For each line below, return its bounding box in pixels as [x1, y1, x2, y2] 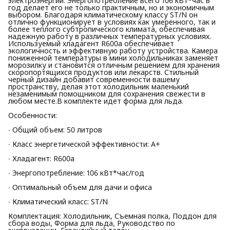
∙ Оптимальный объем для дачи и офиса [8, 182, 152, 192]
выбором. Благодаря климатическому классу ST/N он [8, 9, 198, 20]
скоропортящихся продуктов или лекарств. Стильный [8, 67, 199, 77]
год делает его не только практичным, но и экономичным [8, 2, 214, 12]
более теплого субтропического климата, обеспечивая [8, 24, 205, 34]
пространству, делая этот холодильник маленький [8, 81, 189, 91]
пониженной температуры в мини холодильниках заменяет [8, 52, 218, 63]
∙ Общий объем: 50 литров [8, 124, 102, 135]
